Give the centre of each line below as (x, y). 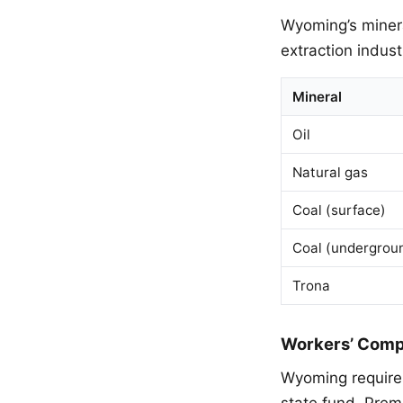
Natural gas (330, 172)
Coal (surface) (339, 210)
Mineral (317, 96)
